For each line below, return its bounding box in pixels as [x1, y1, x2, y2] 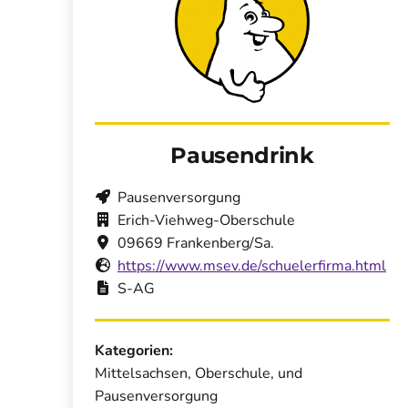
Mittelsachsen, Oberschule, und [95, 363, 302, 384]
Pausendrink [170, 142, 314, 169]
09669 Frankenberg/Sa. [117, 233, 274, 254]
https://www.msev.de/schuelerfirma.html [117, 256, 386, 277]
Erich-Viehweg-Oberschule [117, 210, 295, 231]
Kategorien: [95, 341, 173, 362]
